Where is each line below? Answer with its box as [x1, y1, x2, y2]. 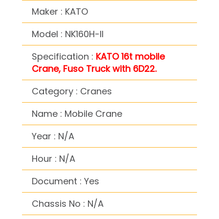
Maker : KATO [32, 5, 88, 18]
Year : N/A [32, 130, 74, 142]
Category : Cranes [32, 85, 112, 97]
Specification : [32, 50, 96, 63]
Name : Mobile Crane [32, 107, 122, 120]
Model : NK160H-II [32, 27, 104, 40]
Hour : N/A [32, 152, 75, 165]
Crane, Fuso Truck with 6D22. [32, 62, 156, 75]
